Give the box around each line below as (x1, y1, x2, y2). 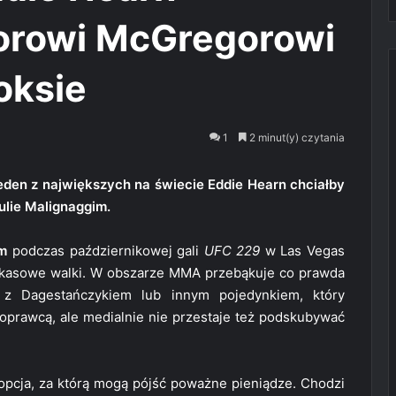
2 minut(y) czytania (247, 131, 345, 145)
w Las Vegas (260, 242, 346, 260)
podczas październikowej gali (7, 242, 204, 260)
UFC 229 (203, 242, 261, 260)
